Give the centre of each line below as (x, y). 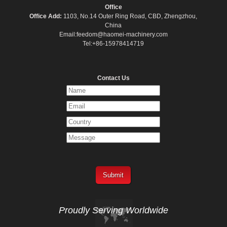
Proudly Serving (92, 211)
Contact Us (113, 78)
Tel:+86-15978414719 (113, 44)
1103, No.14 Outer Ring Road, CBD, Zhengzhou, (130, 16)
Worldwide (147, 211)
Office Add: (46, 16)
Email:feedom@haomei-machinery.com (113, 35)
